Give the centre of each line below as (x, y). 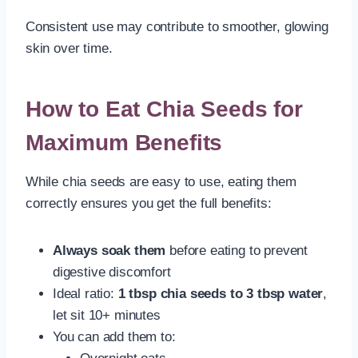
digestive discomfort (112, 272)
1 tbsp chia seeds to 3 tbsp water (221, 293)
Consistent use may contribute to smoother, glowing (177, 26)
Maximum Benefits (124, 142)
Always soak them (109, 250)
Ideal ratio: (86, 293)
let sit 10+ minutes (107, 315)
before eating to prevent (237, 250)
